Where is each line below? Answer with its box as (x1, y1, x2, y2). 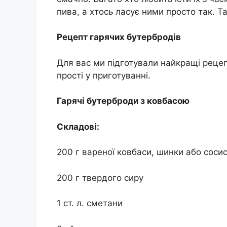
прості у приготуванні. (57, 70, 150, 81)
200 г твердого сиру (57, 172, 143, 183)
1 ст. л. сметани (57, 198, 123, 209)
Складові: (57, 121, 99, 132)
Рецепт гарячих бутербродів (57, 32, 181, 43)
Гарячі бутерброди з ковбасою (57, 96, 190, 106)
